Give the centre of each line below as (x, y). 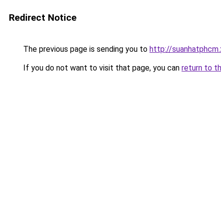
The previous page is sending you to (85, 49)
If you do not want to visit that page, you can (101, 68)
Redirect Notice (43, 18)
